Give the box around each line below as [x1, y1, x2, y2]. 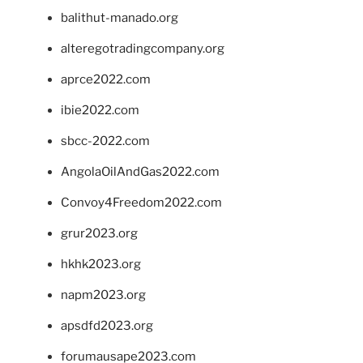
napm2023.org [61, 287, 146, 302]
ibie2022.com [61, 102, 139, 117]
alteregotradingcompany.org [61, 41, 224, 56]
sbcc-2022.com [61, 133, 150, 148]
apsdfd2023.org [61, 318, 153, 333]
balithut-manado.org [61, 10, 178, 25]
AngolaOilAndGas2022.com [61, 164, 220, 179]
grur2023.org [61, 225, 138, 241]
